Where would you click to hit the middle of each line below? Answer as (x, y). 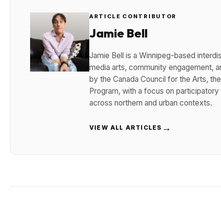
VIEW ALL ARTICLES (126, 128)
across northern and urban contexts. (151, 103)
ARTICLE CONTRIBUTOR (133, 17)
